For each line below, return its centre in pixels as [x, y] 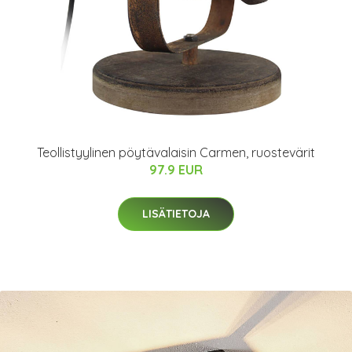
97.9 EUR [176, 170]
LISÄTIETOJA [176, 214]
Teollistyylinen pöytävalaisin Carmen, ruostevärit [176, 152]
